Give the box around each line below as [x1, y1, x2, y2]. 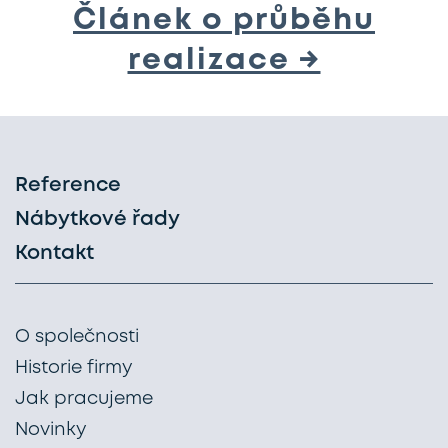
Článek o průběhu [73, 7, 375, 34]
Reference [15, 176, 121, 195]
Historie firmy [15, 360, 132, 376]
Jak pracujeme [15, 391, 153, 407]
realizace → [127, 47, 321, 74]
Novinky [15, 422, 86, 438]
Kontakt [15, 244, 94, 263]
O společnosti [15, 329, 139, 345]
